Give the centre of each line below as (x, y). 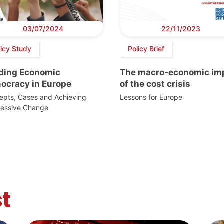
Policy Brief (146, 49)
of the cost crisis (155, 84)
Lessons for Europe (151, 97)
